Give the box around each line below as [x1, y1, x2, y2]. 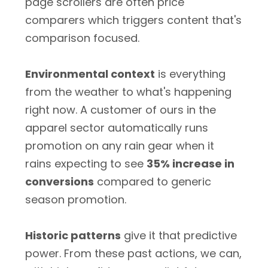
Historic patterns [25, 228, 121, 243]
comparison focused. [25, 31, 139, 45]
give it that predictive [121, 228, 237, 243]
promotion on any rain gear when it [25, 138, 214, 153]
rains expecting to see [25, 156, 147, 171]
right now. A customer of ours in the [25, 102, 216, 117]
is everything [155, 66, 226, 81]
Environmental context [25, 66, 155, 81]
